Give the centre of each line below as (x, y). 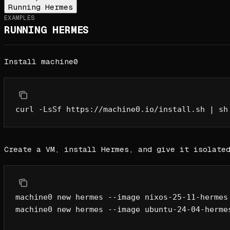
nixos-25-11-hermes (184, 197)
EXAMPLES (20, 18)
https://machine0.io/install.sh (133, 109)
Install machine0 (41, 62)
